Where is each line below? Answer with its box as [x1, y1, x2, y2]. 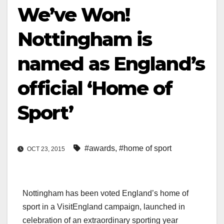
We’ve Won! [17, 3, 129, 26]
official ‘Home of [17, 76, 172, 100]
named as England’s [17, 52, 204, 75]
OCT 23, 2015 [25, 145, 66, 153]
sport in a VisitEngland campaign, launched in [22, 202, 185, 211]
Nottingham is [17, 27, 152, 51]
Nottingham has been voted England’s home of [22, 189, 188, 198]
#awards [84, 144, 115, 153]
